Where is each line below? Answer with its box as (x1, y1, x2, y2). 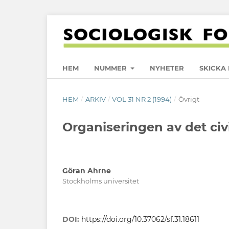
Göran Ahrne (62, 166, 111, 175)
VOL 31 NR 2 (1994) (112, 95, 172, 103)
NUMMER (94, 63, 129, 72)
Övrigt (178, 95, 199, 103)
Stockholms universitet (62, 176, 139, 185)
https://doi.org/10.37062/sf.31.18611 (81, 214, 199, 224)
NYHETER (150, 63, 185, 72)
